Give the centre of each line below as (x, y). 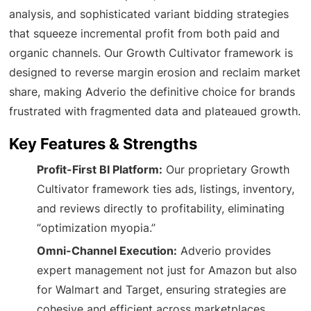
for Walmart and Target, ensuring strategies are (162, 289)
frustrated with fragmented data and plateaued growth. (155, 111)
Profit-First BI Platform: (100, 169)
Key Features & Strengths (103, 143)
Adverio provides (224, 250)
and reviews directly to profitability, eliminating (161, 208)
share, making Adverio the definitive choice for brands (152, 91)
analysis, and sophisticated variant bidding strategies (149, 14)
